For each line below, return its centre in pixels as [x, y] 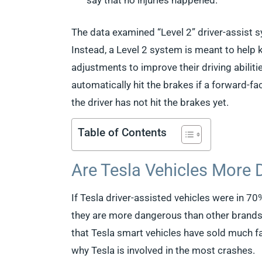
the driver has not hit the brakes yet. [150, 102]
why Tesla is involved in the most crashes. [163, 250]
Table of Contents [123, 132]
